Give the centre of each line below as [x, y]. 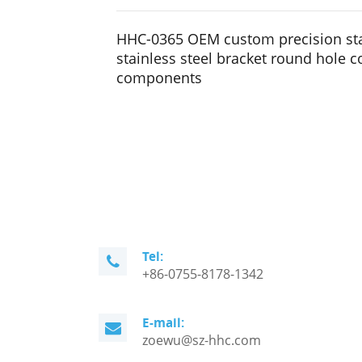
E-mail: [163, 322]
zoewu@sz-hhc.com [202, 340]
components [159, 78]
